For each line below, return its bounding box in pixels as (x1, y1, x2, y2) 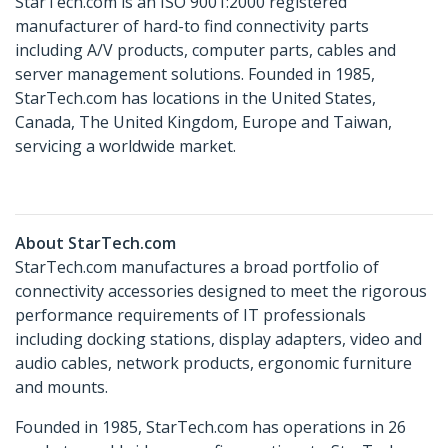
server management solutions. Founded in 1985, (15, 63, 375, 86)
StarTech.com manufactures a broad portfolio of (15, 256, 379, 279)
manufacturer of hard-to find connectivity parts (15, 15, 369, 38)
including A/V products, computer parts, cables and (15, 39, 396, 62)
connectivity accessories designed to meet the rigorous (15, 280, 427, 303)
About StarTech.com (15, 232, 176, 255)
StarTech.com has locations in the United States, (15, 87, 376, 110)
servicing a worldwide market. (15, 135, 236, 158)
